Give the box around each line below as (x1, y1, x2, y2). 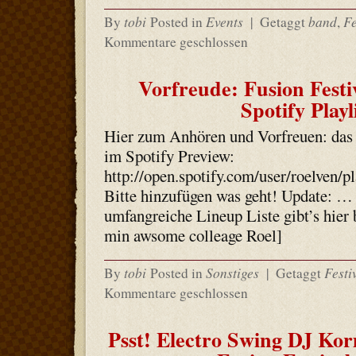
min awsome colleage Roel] (103, 224, 282, 246)
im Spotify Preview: (103, 145, 234, 167)
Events (205, 12, 243, 31)
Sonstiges (205, 263, 259, 282)
